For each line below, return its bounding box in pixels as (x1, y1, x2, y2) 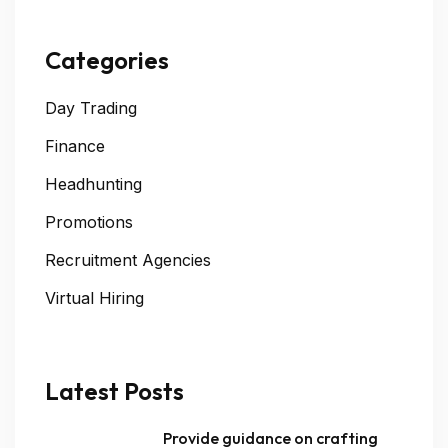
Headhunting (45, 174, 142, 194)
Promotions (45, 212, 133, 232)
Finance (45, 136, 105, 156)
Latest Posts (45, 376, 184, 406)
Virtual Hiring (45, 288, 144, 308)
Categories (45, 45, 169, 75)
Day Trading (45, 98, 137, 118)
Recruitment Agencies (45, 250, 211, 270)
